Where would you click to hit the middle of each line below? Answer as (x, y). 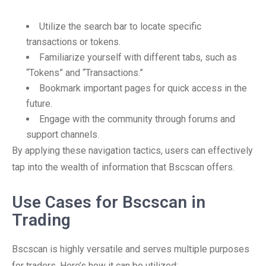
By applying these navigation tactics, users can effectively (132, 151)
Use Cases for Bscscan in (109, 202)
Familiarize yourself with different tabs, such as (138, 57)
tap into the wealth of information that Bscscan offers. (123, 167)
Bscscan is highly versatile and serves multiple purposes (131, 249)
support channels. (63, 134)
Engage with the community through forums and (137, 119)
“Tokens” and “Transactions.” (85, 73)
